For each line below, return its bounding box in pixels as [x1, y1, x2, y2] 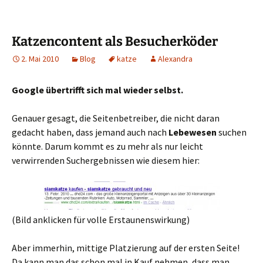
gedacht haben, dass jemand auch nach [12, 126, 168, 138]
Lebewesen [168, 126, 218, 138]
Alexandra [158, 53, 193, 64]
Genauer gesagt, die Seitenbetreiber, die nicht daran [12, 112, 220, 124]
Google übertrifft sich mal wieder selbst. [12, 83, 183, 96]
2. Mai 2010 [21, 53, 59, 64]
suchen [218, 126, 247, 138]
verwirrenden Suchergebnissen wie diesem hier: [12, 154, 200, 166]
